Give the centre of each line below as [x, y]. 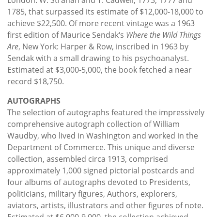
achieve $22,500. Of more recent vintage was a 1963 [101, 23]
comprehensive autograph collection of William [93, 124]
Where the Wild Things [163, 35]
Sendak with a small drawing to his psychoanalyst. [98, 58]
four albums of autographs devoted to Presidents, [99, 182]
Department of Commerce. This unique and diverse [101, 147]
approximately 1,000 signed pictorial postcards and [101, 170]
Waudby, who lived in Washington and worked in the [103, 135]
